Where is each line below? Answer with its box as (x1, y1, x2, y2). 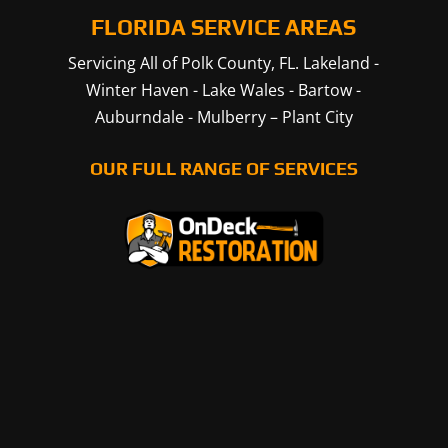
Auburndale (94, 106, 184, 129)
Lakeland (303, 52, 371, 75)
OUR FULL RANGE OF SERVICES (89, 158, 358, 180)
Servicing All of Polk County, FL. (68, 52, 304, 75)
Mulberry (196, 106, 266, 129)
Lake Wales (202, 79, 286, 102)
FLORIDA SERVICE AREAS (91, 14, 357, 41)
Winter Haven (86, 79, 190, 102)
